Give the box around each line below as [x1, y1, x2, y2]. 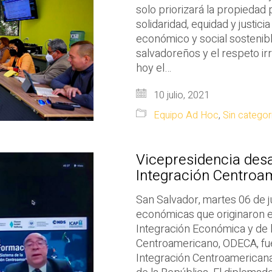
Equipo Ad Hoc [154, 108, 219, 123]
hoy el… [136, 60, 171, 77]
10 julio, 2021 [151, 88, 209, 103]
